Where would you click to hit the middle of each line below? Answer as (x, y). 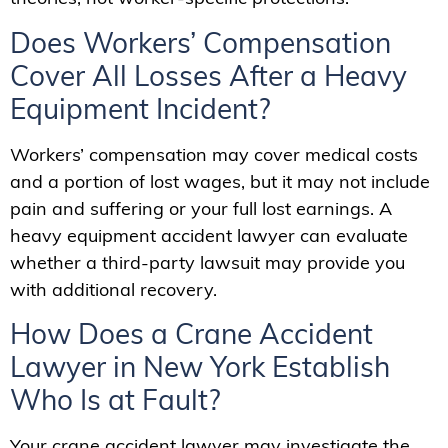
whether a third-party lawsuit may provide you (207, 262)
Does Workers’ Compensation (200, 42)
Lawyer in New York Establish (200, 366)
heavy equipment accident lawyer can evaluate (209, 235)
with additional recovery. (113, 289)
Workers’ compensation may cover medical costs (214, 154)
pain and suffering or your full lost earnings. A (201, 208)
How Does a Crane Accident (191, 333)
